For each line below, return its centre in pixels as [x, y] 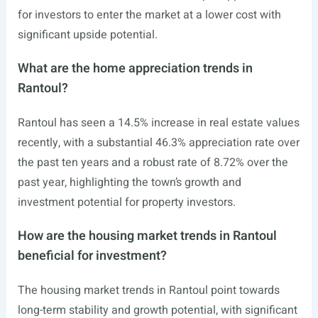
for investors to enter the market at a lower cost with [149, 15]
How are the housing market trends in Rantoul [147, 236]
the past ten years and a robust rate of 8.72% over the [153, 163]
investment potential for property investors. [126, 203]
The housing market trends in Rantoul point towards [148, 291]
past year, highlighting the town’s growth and [129, 183]
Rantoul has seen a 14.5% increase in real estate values [158, 123]
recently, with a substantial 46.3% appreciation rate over [158, 143]
